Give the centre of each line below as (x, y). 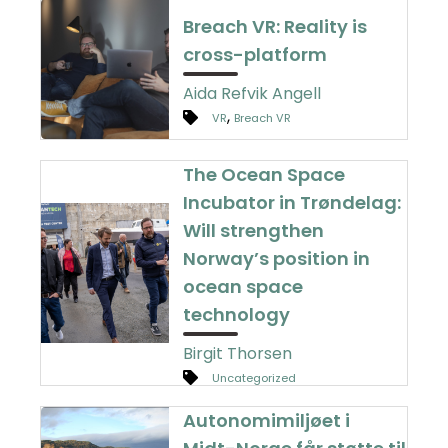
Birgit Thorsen (238, 354)
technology (237, 315)
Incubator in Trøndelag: (292, 203)
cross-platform (255, 55)
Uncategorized (254, 378)
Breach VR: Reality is (275, 27)
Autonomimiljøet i (267, 421)
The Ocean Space (264, 175)
